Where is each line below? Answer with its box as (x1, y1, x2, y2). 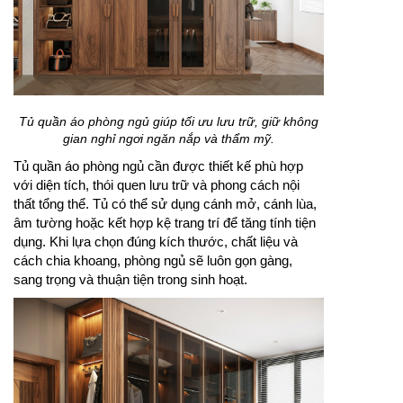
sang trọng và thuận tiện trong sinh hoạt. (13, 272, 247, 288)
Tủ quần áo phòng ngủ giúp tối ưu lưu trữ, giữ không (19, 114, 318, 130)
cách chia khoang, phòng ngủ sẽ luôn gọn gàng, (13, 253, 292, 269)
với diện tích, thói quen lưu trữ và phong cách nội (13, 177, 300, 193)
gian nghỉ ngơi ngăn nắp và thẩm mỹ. (63, 131, 274, 147)
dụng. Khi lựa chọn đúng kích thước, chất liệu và (13, 234, 298, 250)
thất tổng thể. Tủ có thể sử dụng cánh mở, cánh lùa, (13, 196, 317, 212)
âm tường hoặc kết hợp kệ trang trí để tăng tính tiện (13, 215, 316, 231)
